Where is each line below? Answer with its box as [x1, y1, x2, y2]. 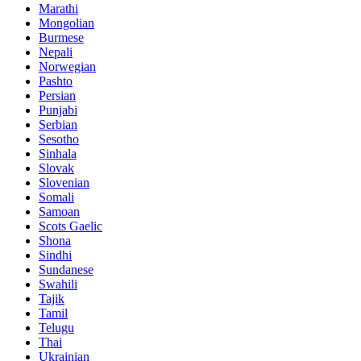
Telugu [39, 320, 74, 334]
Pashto [39, 73, 73, 88]
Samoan [39, 204, 80, 218]
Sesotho [39, 131, 79, 146]
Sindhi [39, 247, 72, 262]
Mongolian [39, 15, 94, 30]
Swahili [39, 276, 77, 291]
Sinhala [39, 146, 77, 160]
